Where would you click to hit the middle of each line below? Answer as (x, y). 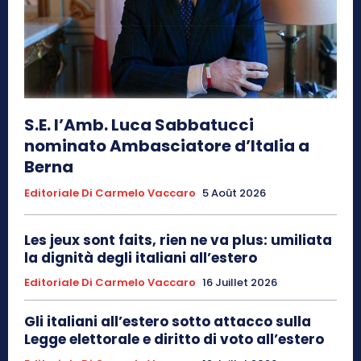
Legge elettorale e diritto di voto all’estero (174, 340)
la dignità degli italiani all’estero (141, 258)
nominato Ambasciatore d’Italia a (167, 146)
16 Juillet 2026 (240, 283)
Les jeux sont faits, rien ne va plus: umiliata (178, 241)
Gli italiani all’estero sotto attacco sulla (168, 322)
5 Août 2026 (234, 193)
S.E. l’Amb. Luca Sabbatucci (139, 125)
